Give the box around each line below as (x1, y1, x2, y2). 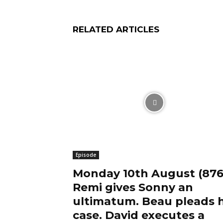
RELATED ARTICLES (73, 24, 159, 35)
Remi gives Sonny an (73, 181, 193, 195)
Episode (76, 151, 96, 159)
